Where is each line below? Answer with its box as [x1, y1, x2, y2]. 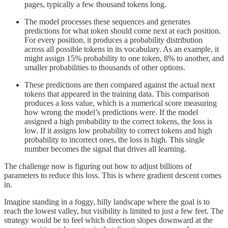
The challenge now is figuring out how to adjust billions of [4, 162, 192, 171]
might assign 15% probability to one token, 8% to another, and [24, 54, 224, 63]
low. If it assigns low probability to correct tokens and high [24, 126, 212, 135]
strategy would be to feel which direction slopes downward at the [4, 216, 213, 225]
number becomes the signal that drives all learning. [24, 145, 186, 154]
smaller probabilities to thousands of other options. [24, 63, 185, 72]
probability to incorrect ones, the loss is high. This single [24, 135, 205, 145]
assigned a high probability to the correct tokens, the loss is [24, 117, 212, 126]
